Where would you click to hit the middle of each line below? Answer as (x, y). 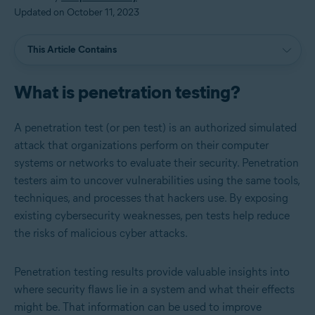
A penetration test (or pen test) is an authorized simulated (155, 127)
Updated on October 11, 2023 (77, 12)
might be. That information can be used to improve (138, 307)
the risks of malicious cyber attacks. (101, 233)
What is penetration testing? (127, 92)
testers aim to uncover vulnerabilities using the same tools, (157, 180)
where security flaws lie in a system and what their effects (154, 289)
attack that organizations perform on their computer (141, 145)
